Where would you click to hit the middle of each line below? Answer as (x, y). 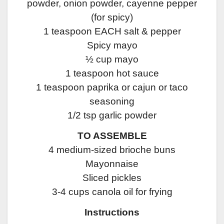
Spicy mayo (112, 45)
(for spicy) (112, 17)
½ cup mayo (112, 59)
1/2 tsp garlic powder (112, 115)
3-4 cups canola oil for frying (112, 191)
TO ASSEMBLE (112, 135)
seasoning (112, 101)
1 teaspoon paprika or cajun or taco (112, 87)
